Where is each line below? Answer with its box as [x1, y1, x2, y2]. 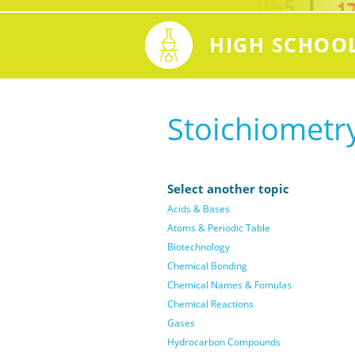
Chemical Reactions [166, 297, 254, 311]
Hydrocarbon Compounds [166, 335, 281, 349]
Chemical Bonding [166, 259, 247, 273]
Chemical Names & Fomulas [166, 278, 292, 292]
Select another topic [166, 181, 289, 197]
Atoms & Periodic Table [166, 221, 270, 235]
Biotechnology [166, 240, 230, 254]
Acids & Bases [166, 202, 230, 216]
